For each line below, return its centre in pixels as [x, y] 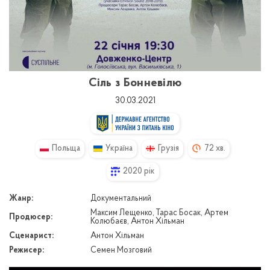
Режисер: [27, 250]
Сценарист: [31, 236]
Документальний [121, 198]
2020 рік [139, 171]
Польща [66, 148]
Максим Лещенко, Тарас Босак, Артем [159, 213]
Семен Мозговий [121, 250]
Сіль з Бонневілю [135, 83]
